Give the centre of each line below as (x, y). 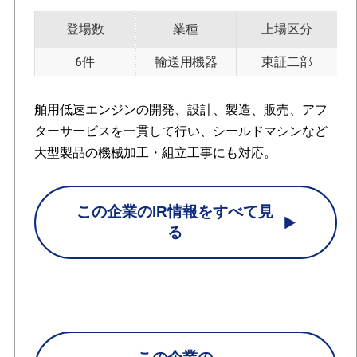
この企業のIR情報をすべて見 (175, 212)
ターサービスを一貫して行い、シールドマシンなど (180, 131)
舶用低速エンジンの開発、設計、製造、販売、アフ (180, 109)
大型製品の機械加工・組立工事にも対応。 (155, 152)
